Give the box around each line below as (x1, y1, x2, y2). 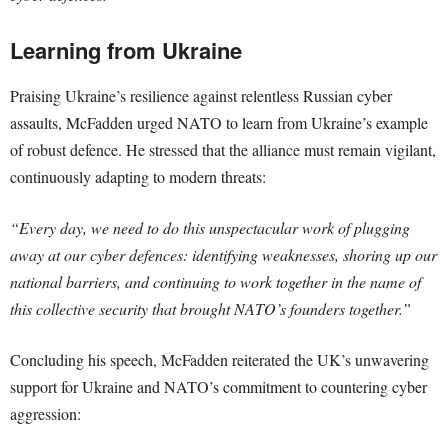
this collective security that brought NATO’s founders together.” (10, 298, 411, 319)
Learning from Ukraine (10, 34, 242, 66)
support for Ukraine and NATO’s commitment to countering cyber (10, 376, 427, 397)
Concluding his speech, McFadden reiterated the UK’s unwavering (10, 349, 429, 370)
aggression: (10, 403, 81, 424)
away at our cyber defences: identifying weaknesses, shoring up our (10, 244, 437, 265)
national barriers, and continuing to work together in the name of (10, 271, 421, 292)
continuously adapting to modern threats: (10, 166, 266, 187)
